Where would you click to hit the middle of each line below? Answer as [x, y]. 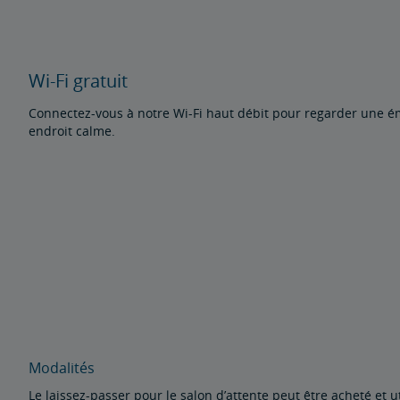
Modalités [62, 367]
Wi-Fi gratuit [78, 81]
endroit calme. [72, 131]
